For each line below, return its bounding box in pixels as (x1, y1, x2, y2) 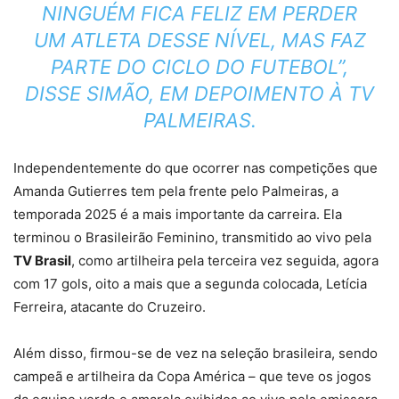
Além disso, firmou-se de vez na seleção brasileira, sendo (13, 345, 378, 362)
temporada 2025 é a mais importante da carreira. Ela (13, 206, 342, 223)
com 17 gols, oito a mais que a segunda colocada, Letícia (13, 275, 367, 292)
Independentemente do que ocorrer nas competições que (13, 159, 378, 176)
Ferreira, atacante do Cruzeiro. (13, 298, 206, 315)
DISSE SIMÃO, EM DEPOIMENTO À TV (25, 82, 374, 105)
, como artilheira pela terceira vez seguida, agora (71, 252, 379, 269)
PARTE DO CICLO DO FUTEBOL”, (51, 55, 348, 78)
